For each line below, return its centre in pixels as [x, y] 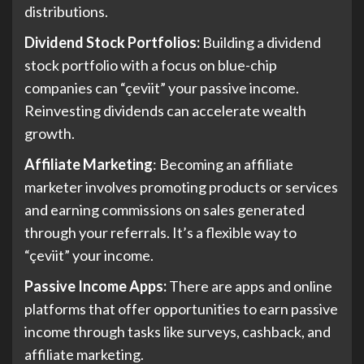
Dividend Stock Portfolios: [112, 43]
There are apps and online [251, 286]
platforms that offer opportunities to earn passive [181, 309]
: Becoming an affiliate [223, 165]
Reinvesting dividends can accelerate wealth [165, 111]
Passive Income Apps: [97, 286]
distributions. [66, 12]
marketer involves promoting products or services [181, 187]
